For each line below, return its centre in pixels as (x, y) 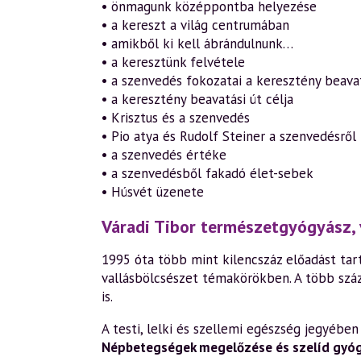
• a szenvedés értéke (164, 155)
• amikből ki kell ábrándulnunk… (197, 44)
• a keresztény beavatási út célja (197, 99)
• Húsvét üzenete (153, 192)
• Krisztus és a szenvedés (176, 118)
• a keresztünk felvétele (173, 62)
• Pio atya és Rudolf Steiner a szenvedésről (229, 136)
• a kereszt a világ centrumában (195, 25)
